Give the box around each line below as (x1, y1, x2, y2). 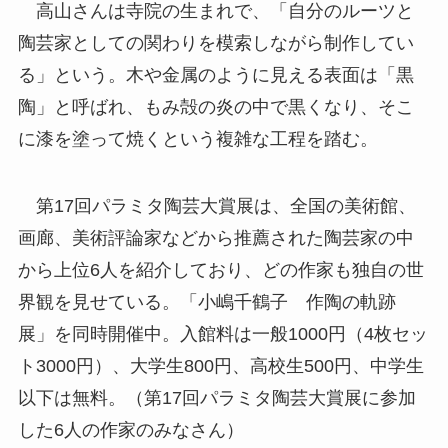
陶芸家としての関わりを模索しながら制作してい (17, 32, 414, 53)
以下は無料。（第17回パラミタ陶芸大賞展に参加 (17, 388, 416, 409)
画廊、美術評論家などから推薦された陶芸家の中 (17, 228, 414, 249)
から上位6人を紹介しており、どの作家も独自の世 (17, 260, 424, 281)
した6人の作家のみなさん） (17, 420, 244, 441)
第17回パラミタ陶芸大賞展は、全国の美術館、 (17, 196, 416, 217)
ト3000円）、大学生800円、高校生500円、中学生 (17, 356, 424, 377)
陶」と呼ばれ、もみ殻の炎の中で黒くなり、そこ (17, 96, 414, 117)
